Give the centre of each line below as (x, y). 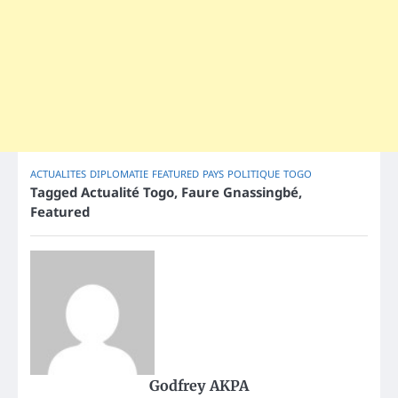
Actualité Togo (127, 192)
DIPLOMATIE (119, 174)
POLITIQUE (254, 174)
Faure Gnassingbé (240, 192)
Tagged (56, 192)
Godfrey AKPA (199, 386)
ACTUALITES (58, 174)
